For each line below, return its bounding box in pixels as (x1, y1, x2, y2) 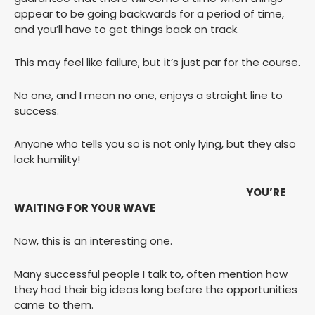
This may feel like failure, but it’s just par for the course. (14, 55, 300, 70)
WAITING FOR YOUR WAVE (14, 200, 155, 216)
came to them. (14, 297, 94, 313)
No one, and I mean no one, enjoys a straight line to (14, 88, 283, 103)
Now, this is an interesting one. (14, 233, 172, 249)
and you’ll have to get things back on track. (14, 22, 239, 37)
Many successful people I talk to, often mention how (14, 266, 288, 282)
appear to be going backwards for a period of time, (14, 6, 284, 22)
